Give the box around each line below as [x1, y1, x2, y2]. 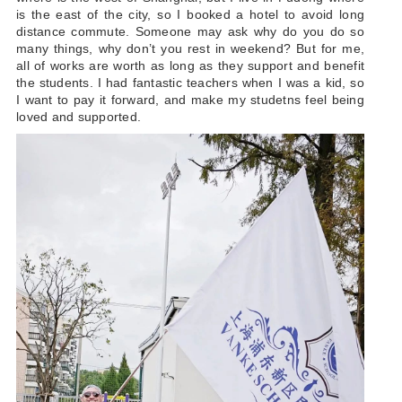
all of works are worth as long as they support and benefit [16, 57, 364, 73]
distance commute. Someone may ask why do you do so [16, 23, 364, 39]
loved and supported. [16, 109, 141, 124]
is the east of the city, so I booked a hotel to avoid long [16, 6, 364, 22]
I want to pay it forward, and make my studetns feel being [16, 92, 364, 107]
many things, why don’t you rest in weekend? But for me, [16, 40, 364, 56]
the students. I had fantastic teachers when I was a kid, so [16, 74, 364, 90]
